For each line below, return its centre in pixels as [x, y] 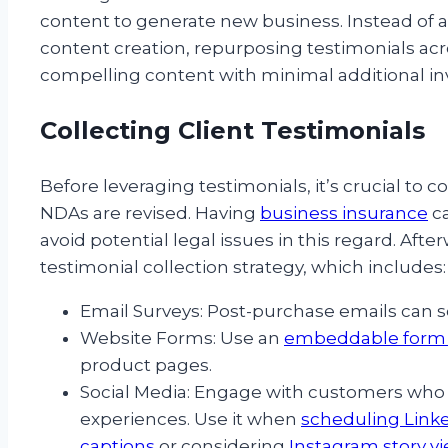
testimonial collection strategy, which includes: [243, 267]
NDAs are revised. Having [150, 213]
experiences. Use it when [190, 419]
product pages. [146, 365]
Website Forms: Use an [182, 338]
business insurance [344, 213]
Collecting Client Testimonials [232, 131]
